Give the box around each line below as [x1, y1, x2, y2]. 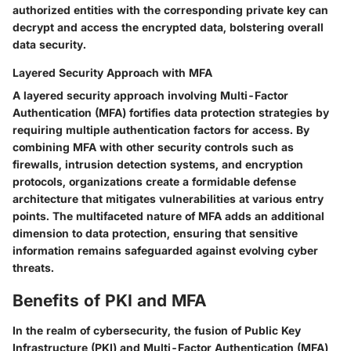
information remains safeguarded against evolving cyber [13, 244, 318, 258]
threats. [13, 261, 54, 275]
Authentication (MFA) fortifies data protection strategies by [13, 106, 329, 120]
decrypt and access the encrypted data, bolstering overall [13, 20, 324, 34]
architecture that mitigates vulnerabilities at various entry [13, 192, 324, 206]
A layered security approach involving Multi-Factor [13, 89, 288, 103]
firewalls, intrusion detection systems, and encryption [13, 157, 303, 172]
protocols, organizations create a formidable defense [13, 175, 296, 189]
